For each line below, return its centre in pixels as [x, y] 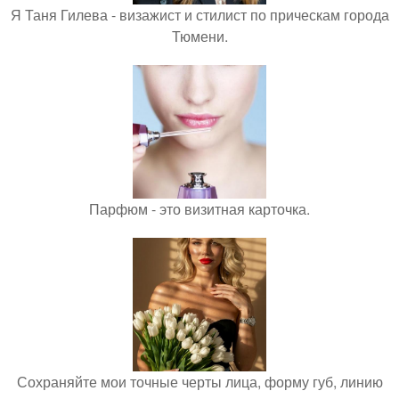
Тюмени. [199, 36]
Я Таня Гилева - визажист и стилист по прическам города [199, 15]
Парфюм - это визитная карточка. [199, 209]
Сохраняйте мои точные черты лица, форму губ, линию [199, 382]
